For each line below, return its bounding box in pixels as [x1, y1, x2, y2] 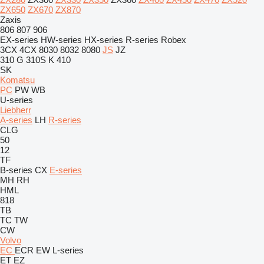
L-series [52, 245, 84, 255]
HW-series [41, 35, 82, 45]
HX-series [84, 35, 123, 45]
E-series [49, 165, 82, 175]
